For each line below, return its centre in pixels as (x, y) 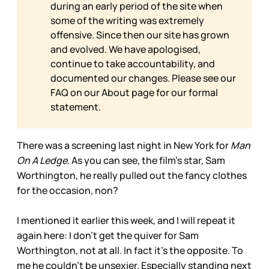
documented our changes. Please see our (143, 78)
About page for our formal (160, 93)
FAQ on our (76, 93)
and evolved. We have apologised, (125, 50)
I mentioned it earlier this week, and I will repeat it (126, 221)
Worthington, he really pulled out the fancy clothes (132, 176)
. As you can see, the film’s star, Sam (146, 161)
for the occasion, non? (68, 191)
